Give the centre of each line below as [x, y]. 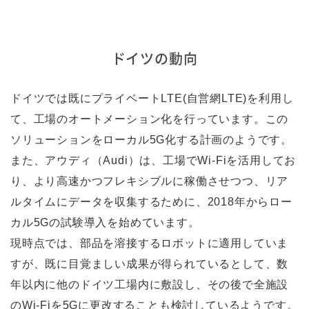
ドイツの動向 [154, 59]
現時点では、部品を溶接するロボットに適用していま [150, 243]
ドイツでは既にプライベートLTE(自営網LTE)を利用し [152, 99]
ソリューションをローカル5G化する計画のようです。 [152, 140]
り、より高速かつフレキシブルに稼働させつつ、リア [150, 181]
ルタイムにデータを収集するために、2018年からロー [151, 202]
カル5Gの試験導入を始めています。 [105, 223]
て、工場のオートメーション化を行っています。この [150, 119]
